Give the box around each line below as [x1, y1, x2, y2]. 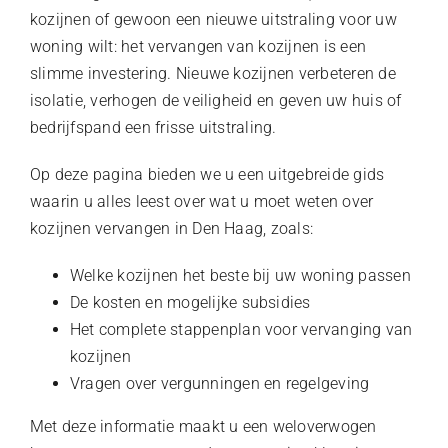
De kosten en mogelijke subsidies [69, 292, 311, 312]
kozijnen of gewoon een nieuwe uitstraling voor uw [29, 9, 397, 29]
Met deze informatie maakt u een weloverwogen [29, 416, 377, 436]
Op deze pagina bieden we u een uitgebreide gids [29, 164, 385, 184]
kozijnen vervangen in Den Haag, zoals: [29, 218, 314, 238]
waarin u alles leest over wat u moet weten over [29, 191, 374, 211]
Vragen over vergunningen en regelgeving [69, 373, 370, 393]
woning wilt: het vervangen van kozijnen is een [29, 36, 367, 56]
